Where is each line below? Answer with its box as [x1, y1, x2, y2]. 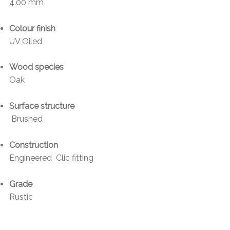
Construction [9, 140, 58, 150]
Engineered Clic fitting [9, 153, 93, 163]
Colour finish [9, 23, 55, 33]
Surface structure [9, 101, 74, 111]
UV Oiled [9, 36, 42, 46]
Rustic [9, 192, 33, 202]
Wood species [9, 62, 64, 72]
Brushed [9, 114, 43, 124]
